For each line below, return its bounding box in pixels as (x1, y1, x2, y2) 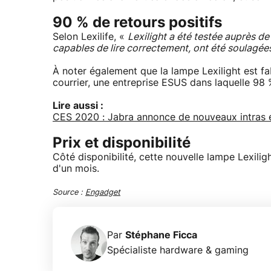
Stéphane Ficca (125, 230, 197, 241)
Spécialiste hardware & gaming (107, 246, 249, 256)
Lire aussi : (53, 101, 103, 111)
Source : (53, 189, 85, 197)
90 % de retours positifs (53, 16, 222, 31)
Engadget (85, 189, 120, 197)
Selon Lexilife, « (53, 32, 128, 42)
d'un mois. (53, 164, 99, 174)
